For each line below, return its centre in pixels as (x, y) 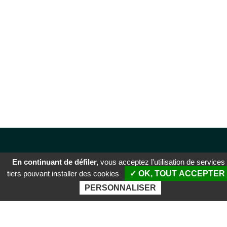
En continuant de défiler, (55, 162)
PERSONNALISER (120, 188)
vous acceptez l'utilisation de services (162, 162)
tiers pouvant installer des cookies (63, 174)
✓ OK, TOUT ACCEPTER (177, 174)
